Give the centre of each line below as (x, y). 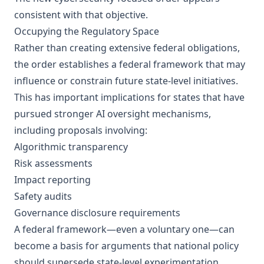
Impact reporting (52, 180)
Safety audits (43, 196)
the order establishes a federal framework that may (130, 64)
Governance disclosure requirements (97, 213)
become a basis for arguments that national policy (126, 246)
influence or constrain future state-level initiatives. (126, 81)
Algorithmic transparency (71, 147)
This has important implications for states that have (129, 97)
